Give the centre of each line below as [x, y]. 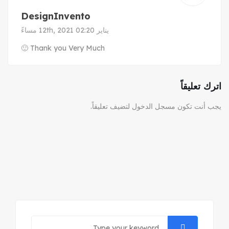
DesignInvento [56, 16]
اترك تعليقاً [201, 86]
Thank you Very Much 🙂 [67, 48]
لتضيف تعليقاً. [111, 107]
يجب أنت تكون [198, 107]
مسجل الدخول [154, 107]
